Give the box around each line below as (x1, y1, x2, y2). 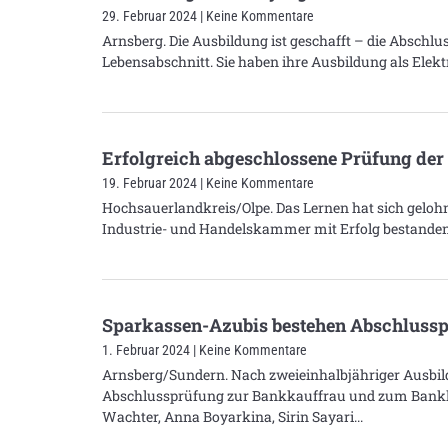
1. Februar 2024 (102, 341, 193, 358)
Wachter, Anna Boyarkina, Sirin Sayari (102, 406, 354, 426)
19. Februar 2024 (102, 174, 200, 191)
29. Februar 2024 (102, 7, 200, 24)
